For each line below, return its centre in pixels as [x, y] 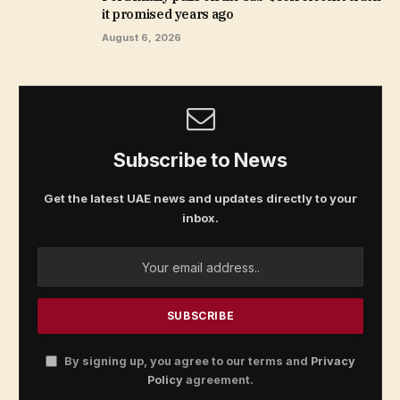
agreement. [218, 380]
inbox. [200, 218]
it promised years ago [168, 15]
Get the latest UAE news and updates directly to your [200, 199]
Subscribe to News [200, 160]
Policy [165, 380]
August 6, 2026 [142, 38]
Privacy [333, 362]
